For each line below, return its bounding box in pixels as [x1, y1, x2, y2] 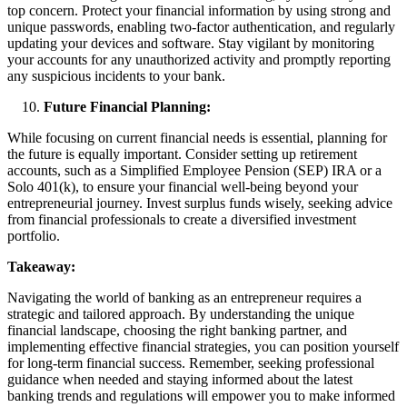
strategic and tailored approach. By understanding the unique [7, 305, 354, 322]
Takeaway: [7, 258, 75, 274]
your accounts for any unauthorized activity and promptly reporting [7, 51, 391, 67]
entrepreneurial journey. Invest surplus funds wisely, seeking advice [7, 194, 392, 211]
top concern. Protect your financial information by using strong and [7, 2, 391, 18]
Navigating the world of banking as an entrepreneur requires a [7, 289, 362, 305]
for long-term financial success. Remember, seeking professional [7, 354, 374, 371]
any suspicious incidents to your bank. [7, 67, 225, 84]
